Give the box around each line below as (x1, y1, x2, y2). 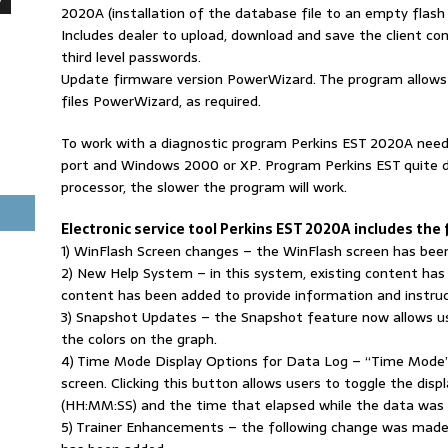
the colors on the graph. (60, 327, 217, 350)
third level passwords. (60, 45, 201, 68)
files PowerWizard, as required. (60, 89, 261, 112)
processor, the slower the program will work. (60, 175, 347, 198)
